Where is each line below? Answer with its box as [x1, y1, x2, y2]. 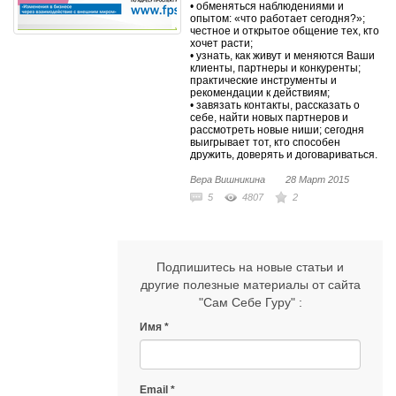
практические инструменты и [190, 74, 337, 87]
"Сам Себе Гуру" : [198, 295, 302, 309]
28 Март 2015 [286, 174, 349, 185]
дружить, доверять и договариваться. [190, 148, 377, 161]
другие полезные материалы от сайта [140, 278, 361, 292]
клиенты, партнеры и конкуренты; [190, 62, 361, 74]
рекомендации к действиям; [190, 87, 330, 99]
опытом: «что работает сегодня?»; [190, 12, 365, 25]
